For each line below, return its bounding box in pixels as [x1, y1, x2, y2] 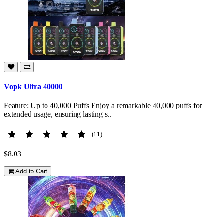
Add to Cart [15, 168, 47, 175]
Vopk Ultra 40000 [4, 82, 62, 91]
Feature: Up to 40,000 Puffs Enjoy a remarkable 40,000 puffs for [4, 101, 202, 110]
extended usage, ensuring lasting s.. [4, 110, 111, 119]
